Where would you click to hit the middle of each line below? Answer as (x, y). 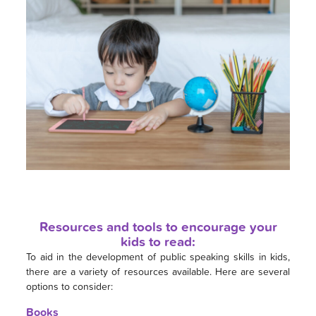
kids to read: (158, 242)
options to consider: (69, 286)
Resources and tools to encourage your (158, 227)
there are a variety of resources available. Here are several (158, 272)
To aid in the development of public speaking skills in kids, (158, 257)
